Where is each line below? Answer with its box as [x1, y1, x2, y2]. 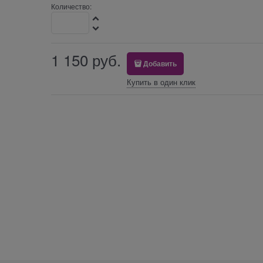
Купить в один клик [126, 76, 195, 88]
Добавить [143, 58, 177, 69]
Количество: [50, 1, 92, 12]
